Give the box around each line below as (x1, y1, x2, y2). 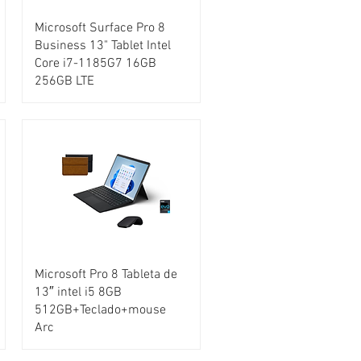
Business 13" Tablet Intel (35, 38, 172, 55)
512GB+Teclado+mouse (35, 302, 167, 319)
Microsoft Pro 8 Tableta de (35, 267, 178, 284)
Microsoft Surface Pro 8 (35, 20, 166, 37)
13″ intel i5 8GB (35, 284, 122, 301)
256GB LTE (35, 73, 95, 90)
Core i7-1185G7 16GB (35, 56, 157, 73)
